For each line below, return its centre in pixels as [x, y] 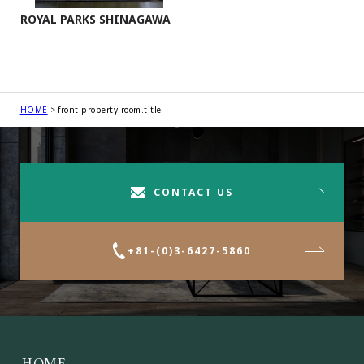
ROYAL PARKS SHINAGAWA [95, 19]
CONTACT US [194, 192]
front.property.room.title [110, 110]
